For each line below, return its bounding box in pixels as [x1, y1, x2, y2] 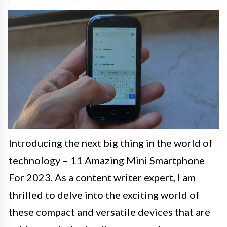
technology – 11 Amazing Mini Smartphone [9, 154, 205, 167]
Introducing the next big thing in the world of [9, 137, 213, 149]
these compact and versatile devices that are [9, 206, 210, 218]
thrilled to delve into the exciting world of [9, 188, 200, 201]
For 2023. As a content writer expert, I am [9, 171, 196, 184]
